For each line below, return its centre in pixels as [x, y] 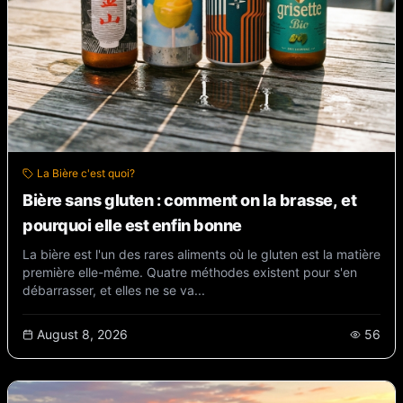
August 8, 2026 [82, 334]
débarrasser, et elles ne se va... [114, 290]
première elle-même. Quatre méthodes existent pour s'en [190, 272]
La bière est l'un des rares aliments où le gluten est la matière [201, 254]
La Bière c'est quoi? [86, 173]
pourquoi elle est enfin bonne [132, 225]
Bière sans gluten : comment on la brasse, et [190, 200]
